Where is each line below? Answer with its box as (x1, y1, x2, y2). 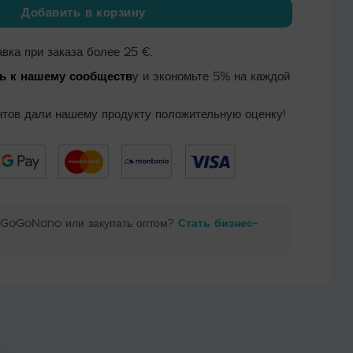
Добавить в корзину (21, 5, 146, 20)
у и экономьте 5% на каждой (132, 68, 291, 84)
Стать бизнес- (178, 215, 258, 230)
